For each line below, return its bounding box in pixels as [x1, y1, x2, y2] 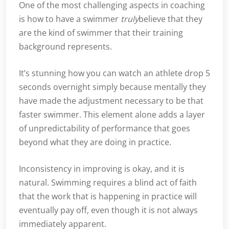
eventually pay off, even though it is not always [19, 204, 198, 216]
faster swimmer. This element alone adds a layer [19, 109, 205, 121]
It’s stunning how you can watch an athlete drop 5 [19, 67, 210, 79]
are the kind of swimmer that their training [19, 27, 183, 39]
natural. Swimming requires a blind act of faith [19, 177, 197, 189]
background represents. [19, 41, 112, 53]
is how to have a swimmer [19, 13, 121, 25]
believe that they [139, 13, 202, 25]
